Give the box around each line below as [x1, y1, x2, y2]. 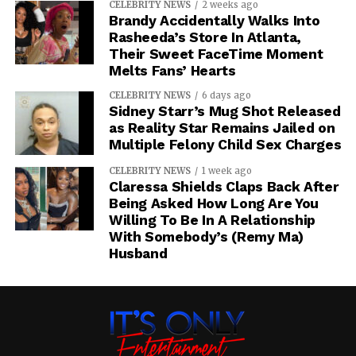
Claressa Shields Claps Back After [108, 178, 339, 195]
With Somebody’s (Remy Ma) [108, 228, 304, 245]
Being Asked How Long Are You [108, 195, 319, 211]
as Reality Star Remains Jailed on [108, 119, 335, 136]
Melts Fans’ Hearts [108, 62, 236, 79]
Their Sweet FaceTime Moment [108, 45, 323, 62]
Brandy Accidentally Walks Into [108, 12, 320, 29]
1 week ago [201, 164, 252, 176]
